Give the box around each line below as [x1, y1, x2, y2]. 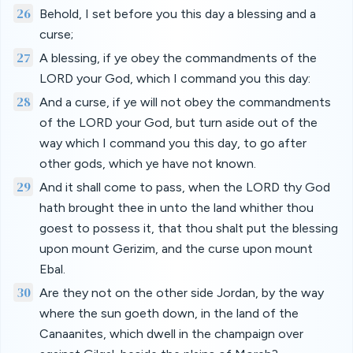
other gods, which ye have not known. [39, 156, 256, 171]
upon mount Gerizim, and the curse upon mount [39, 241, 313, 256]
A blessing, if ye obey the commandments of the [39, 50, 317, 65]
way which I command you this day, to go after [39, 136, 307, 150]
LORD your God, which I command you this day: [39, 71, 310, 86]
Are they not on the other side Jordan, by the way [39, 285, 324, 300]
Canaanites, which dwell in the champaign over [39, 326, 303, 341]
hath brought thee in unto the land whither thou [39, 200, 314, 215]
